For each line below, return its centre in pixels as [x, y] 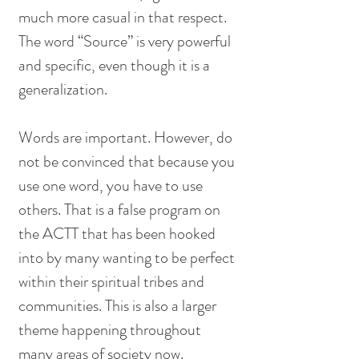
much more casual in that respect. [124, 18]
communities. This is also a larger [119, 306]
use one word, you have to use [112, 186]
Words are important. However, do [127, 138]
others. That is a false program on [121, 210]
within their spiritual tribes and [113, 282]
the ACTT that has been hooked [119, 234]
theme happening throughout [111, 330]
